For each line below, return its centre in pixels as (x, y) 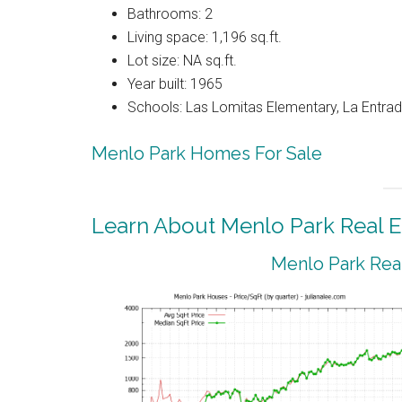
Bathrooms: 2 (170, 14)
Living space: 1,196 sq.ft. (205, 37)
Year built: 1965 (175, 84)
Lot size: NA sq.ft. (182, 61)
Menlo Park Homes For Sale (207, 153)
